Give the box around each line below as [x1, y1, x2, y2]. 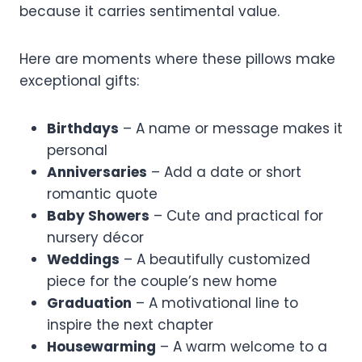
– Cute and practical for [149, 205, 323, 225]
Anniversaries [47, 162, 147, 182]
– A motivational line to [132, 293, 298, 313]
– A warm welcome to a [156, 336, 327, 356]
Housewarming [47, 336, 156, 356]
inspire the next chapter [47, 314, 213, 335]
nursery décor [47, 227, 144, 247]
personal [47, 140, 107, 160]
